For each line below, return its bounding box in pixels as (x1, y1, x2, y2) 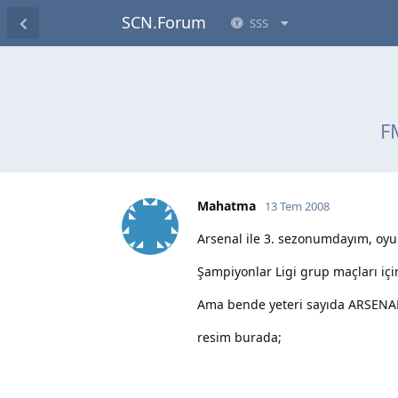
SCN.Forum (122, 12, 206, 33)
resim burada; (197, 328, 282, 346)
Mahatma (197, 196, 256, 214)
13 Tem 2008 (265, 197, 330, 214)
